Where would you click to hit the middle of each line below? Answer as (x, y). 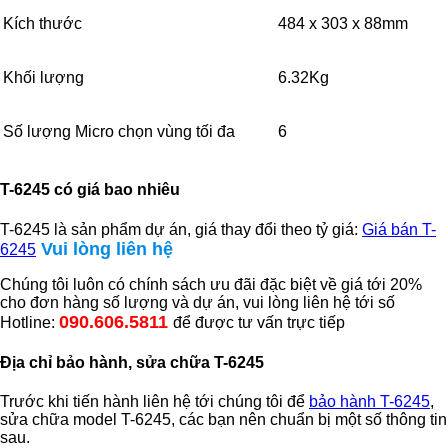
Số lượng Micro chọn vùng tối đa (119, 132)
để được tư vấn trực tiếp (259, 322)
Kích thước (42, 24)
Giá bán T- (399, 229)
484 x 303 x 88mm (343, 24)
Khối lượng (43, 78)
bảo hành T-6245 (369, 402)
